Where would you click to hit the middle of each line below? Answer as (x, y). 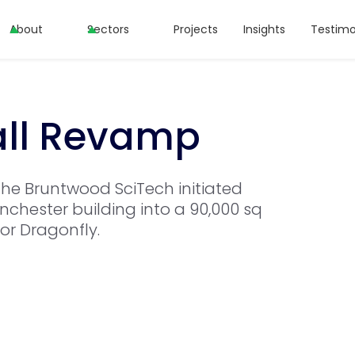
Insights (264, 29)
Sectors (108, 29)
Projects (195, 29)
